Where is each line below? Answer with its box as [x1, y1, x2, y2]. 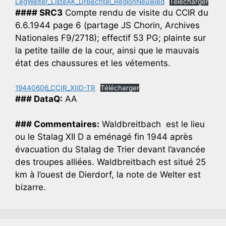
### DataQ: [15, 93, 63, 104]
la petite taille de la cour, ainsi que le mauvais [15, 45, 199, 56]
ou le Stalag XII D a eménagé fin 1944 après [15, 132, 193, 142]
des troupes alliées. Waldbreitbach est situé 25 [15, 157, 206, 167]
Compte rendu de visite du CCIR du [63, 8, 208, 18]
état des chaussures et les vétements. [15, 58, 171, 69]
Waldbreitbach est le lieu [99, 119, 205, 130]
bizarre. [15, 182, 46, 193]
